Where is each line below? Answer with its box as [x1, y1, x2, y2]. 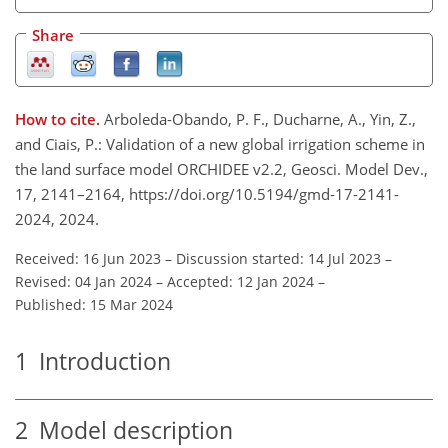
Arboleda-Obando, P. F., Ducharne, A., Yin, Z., [104, 108, 416, 129]
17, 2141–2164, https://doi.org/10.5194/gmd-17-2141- [15, 183, 399, 204]
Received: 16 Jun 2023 [15, 248, 161, 268]
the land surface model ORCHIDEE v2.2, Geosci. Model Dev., [15, 158, 428, 179]
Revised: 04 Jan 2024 [15, 271, 152, 291]
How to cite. [15, 108, 104, 129]
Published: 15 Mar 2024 [15, 294, 173, 314]
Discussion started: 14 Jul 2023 [176, 248, 381, 268]
